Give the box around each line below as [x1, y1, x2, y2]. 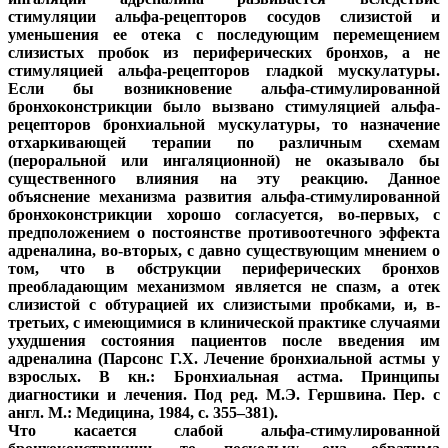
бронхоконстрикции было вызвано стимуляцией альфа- [8, 98, 440, 116]
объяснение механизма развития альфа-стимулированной [8, 188, 440, 206]
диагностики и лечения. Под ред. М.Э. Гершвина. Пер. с [8, 386, 440, 404]
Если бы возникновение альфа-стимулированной [8, 80, 440, 98]
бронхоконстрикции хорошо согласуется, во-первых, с [8, 206, 440, 224]
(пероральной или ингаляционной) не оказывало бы [8, 152, 440, 170]
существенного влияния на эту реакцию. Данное [8, 170, 440, 188]
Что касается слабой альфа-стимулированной [8, 422, 440, 440]
